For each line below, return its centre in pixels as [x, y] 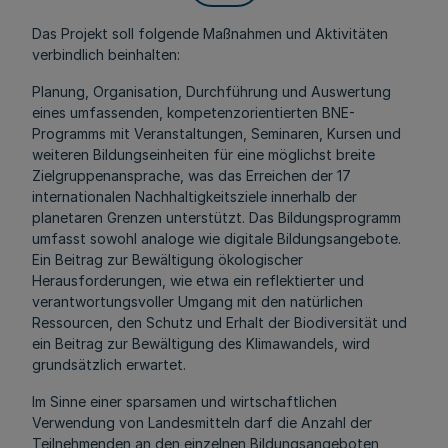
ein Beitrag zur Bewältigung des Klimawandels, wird [201, 343]
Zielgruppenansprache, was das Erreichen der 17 [191, 175]
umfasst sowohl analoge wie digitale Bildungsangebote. [216, 238]
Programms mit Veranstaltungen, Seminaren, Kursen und [216, 133]
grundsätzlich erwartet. [109, 364]
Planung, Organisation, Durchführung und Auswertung [211, 91]
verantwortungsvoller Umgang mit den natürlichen [197, 301]
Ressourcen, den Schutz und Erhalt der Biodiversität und [219, 322]
